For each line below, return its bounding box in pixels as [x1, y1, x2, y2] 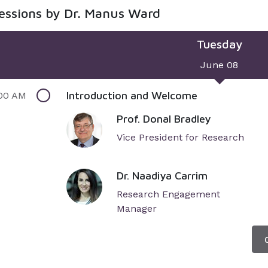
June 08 [200, 59, 238, 71]
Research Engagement [117, 188, 220, 200]
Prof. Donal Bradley [117, 112, 211, 125]
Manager [117, 203, 157, 214]
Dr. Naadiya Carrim [117, 169, 208, 182]
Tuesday [196, 37, 242, 51]
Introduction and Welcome [66, 89, 197, 102]
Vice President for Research [117, 132, 244, 143]
